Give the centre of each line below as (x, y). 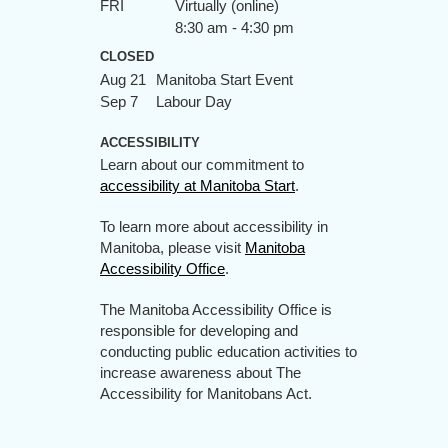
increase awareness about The (200, 372)
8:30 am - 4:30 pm (234, 27)
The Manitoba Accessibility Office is (216, 309)
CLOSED (127, 56)
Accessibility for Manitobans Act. (206, 393)
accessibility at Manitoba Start (197, 185)
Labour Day (194, 101)
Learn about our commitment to (202, 164)
